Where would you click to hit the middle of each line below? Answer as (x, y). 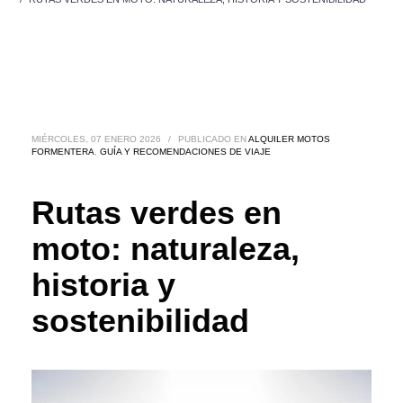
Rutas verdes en (157, 212)
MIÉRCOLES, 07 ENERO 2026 (96, 139)
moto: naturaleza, (166, 248)
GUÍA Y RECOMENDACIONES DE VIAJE (185, 152)
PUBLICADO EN (213, 139)
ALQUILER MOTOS (289, 139)
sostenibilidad (140, 320)
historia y (103, 284)
